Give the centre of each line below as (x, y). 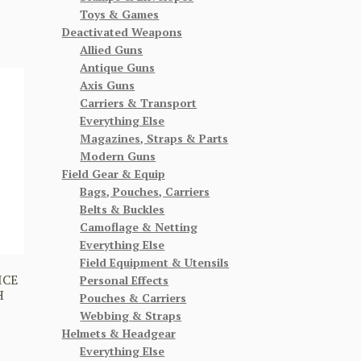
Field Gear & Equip (113, 173)
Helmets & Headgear (118, 333)
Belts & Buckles (122, 209)
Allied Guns (112, 49)
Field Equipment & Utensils (155, 262)
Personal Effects (124, 280)
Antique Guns (118, 67)
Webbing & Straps (131, 315)
